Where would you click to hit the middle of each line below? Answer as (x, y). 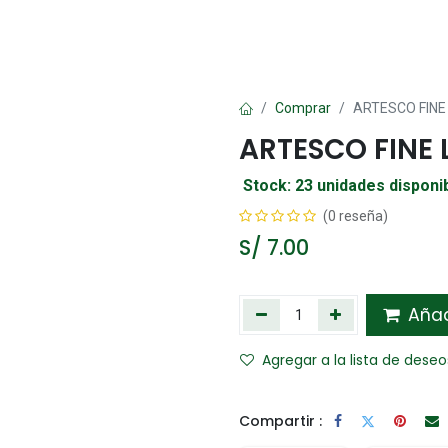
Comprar (303, 108)
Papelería (247, 36)
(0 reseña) (355, 216)
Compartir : (280, 420)
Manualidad (129, 36)
